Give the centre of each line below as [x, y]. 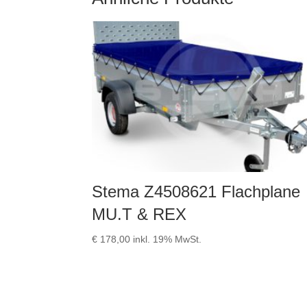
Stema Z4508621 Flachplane [196, 192]
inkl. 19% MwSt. [168, 240]
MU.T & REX [139, 214]
